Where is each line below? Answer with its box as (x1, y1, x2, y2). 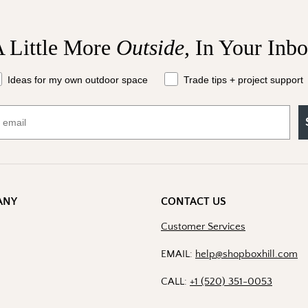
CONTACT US (161, 196, 226, 208)
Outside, (115, 35, 195, 60)
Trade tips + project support (184, 74, 303, 85)
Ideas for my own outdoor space (8, 74, 148, 85)
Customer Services (161, 221, 245, 232)
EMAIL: (161, 248, 195, 260)
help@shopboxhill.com (195, 248, 298, 260)
